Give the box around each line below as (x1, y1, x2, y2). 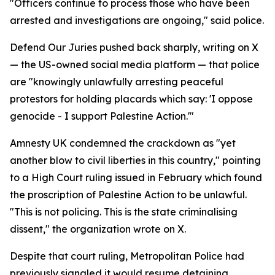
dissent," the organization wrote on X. (10, 223, 186, 235)
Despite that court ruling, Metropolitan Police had (10, 250, 244, 262)
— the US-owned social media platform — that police (10, 58, 260, 71)
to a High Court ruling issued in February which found (10, 171, 262, 184)
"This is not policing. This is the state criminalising (10, 206, 238, 218)
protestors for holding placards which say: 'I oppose (10, 93, 253, 105)
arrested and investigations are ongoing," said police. (10, 14, 264, 26)
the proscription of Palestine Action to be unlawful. (10, 188, 247, 201)
